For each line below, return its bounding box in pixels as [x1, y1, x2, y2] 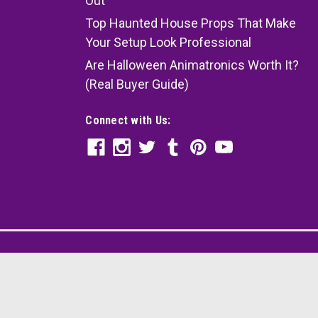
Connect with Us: [85, 114, 171, 128]
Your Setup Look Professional [85, 35, 252, 50]
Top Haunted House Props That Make [85, 16, 297, 31]
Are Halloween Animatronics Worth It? [85, 57, 300, 73]
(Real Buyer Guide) [85, 77, 190, 92]
